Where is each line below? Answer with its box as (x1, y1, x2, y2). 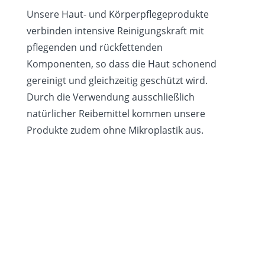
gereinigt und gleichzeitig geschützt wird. (26, 73, 208, 87)
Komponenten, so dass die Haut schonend (26, 57, 216, 70)
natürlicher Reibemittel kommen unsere (26, 106, 205, 120)
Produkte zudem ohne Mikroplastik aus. (26, 123, 203, 137)
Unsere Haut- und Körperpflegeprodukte (26, 7, 209, 21)
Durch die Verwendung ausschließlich (26, 90, 195, 104)
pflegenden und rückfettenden (26, 40, 163, 54)
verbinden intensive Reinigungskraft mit (26, 24, 204, 37)
